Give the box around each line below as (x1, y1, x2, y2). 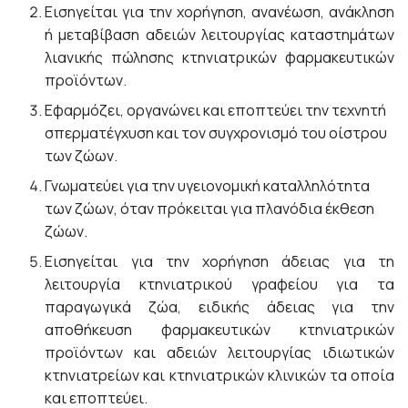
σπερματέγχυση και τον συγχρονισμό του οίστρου (45, 123, 388, 143)
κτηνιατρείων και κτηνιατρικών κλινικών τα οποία (45, 365, 394, 385)
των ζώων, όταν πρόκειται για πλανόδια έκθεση (45, 199, 375, 219)
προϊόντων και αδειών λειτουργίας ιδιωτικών (45, 342, 394, 362)
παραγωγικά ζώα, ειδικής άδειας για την (45, 297, 394, 317)
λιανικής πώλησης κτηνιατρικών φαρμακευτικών (45, 47, 394, 67)
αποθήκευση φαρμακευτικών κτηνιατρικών (45, 320, 394, 340)
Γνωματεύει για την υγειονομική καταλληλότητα (45, 176, 371, 196)
